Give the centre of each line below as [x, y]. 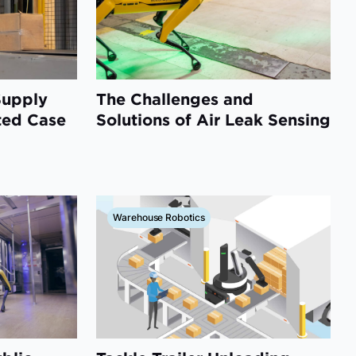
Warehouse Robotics [159, 217]
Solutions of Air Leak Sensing [213, 119]
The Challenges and [175, 99]
